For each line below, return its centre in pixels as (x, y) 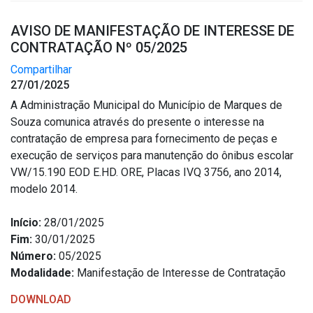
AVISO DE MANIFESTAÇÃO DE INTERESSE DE (152, 31)
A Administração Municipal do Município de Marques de (146, 105)
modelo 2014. (44, 189)
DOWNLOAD (41, 299)
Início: (26, 223)
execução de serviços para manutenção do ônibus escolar (152, 155)
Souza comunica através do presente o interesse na (137, 122)
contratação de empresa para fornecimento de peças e (144, 139)
